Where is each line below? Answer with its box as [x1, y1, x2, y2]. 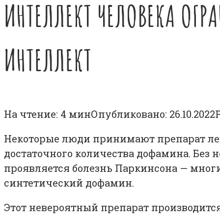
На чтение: [4, 107, 58, 120]
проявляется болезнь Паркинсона [4, 161, 180, 174]
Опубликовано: [91, 107, 167, 120]
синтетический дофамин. [4, 176, 134, 189]
